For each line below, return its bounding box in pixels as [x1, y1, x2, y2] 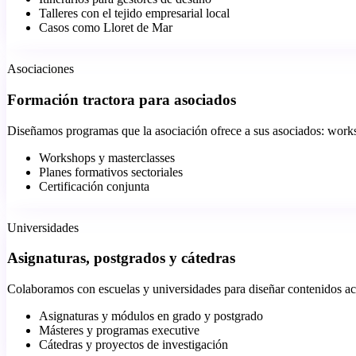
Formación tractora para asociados [7, 91, 236, 109]
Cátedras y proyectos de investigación [39, 338, 228, 352]
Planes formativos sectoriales [39, 164, 183, 179]
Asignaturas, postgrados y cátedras [7, 250, 235, 267]
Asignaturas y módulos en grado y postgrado [39, 309, 263, 323]
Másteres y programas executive [39, 323, 199, 338]
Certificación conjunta [39, 179, 149, 193]
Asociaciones [7, 62, 74, 76]
